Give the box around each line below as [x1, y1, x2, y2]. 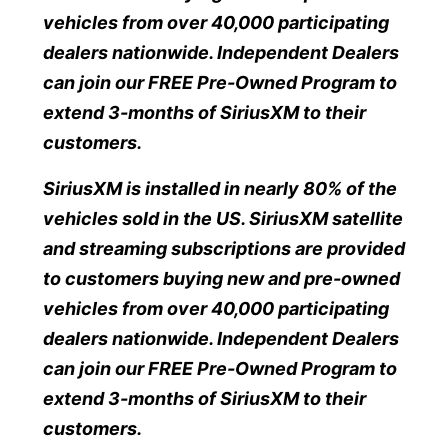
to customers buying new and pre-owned [43, 267, 400, 289]
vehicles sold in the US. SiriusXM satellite [43, 207, 403, 229]
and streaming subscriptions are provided [43, 237, 405, 259]
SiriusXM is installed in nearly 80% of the [43, 177, 397, 199]
